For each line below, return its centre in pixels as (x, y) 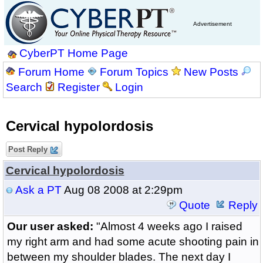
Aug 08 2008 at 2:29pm (122, 190)
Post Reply (28, 149)
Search (24, 87)
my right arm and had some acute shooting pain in (133, 242)
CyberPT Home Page (74, 53)
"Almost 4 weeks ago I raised (168, 226)
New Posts (211, 72)
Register (78, 87)
